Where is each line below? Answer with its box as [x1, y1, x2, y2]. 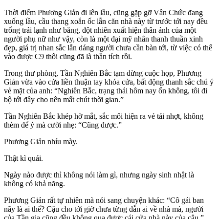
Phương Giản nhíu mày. [4, 137, 78, 146]
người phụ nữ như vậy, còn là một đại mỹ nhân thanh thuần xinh [4, 34, 203, 43]
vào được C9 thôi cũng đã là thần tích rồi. [4, 52, 132, 61]
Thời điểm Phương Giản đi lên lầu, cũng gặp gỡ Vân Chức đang [4, 8, 203, 17]
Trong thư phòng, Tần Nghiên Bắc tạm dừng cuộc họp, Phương [4, 68, 201, 77]
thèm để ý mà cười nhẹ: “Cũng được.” [4, 120, 122, 129]
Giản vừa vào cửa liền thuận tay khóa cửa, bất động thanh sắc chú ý [4, 77, 214, 86]
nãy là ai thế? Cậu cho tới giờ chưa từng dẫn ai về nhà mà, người [4, 204, 203, 213]
